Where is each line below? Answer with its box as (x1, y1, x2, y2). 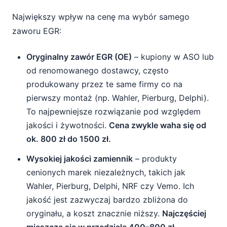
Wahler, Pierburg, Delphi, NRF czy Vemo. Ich (26, 181, 194, 191)
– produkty (133, 154, 177, 164)
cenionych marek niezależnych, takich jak (26, 167, 185, 177)
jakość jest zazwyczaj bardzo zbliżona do (26, 195, 188, 205)
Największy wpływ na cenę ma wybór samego (12, 12, 190, 22)
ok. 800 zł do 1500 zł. (26, 134, 111, 144)
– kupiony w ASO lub (132, 52, 214, 62)
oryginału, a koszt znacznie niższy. (26, 208, 162, 218)
